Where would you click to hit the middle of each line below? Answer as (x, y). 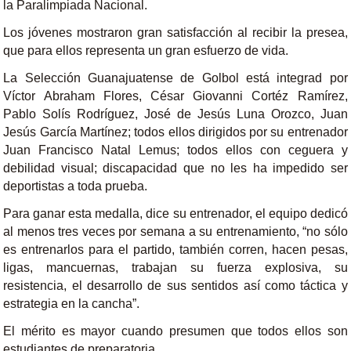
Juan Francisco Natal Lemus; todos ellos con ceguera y (175, 150)
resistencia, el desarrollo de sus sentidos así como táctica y (175, 286)
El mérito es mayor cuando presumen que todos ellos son (175, 331)
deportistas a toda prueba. (76, 186)
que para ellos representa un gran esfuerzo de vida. (146, 51)
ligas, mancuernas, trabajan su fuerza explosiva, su (175, 268)
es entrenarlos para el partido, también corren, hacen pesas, (175, 250)
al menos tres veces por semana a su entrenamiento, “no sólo (175, 232)
